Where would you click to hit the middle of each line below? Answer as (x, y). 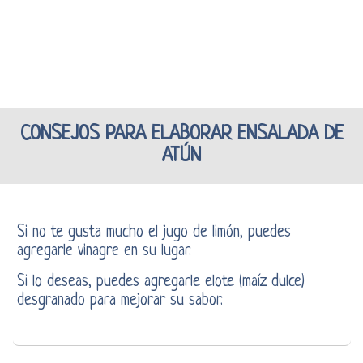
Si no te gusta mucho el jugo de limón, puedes (154, 233)
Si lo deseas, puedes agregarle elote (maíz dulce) (160, 282)
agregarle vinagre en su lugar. (104, 251)
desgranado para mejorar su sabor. (120, 301)
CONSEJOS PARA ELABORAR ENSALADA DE (181, 134)
